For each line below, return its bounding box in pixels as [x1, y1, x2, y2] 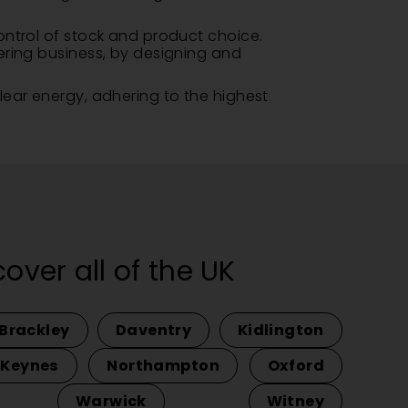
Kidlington [237, 320, 324, 341]
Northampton [107, 355, 219, 376]
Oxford [267, 355, 324, 376]
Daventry [116, 320, 192, 341]
